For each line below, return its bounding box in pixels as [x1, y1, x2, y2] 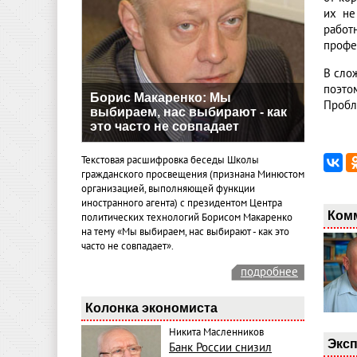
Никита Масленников [169, 326, 264, 339]
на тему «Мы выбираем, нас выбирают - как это [81, 226, 289, 239]
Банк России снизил [169, 340, 272, 355]
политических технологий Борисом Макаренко [81, 211, 292, 225]
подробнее [241, 265, 298, 280]
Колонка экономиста [85, 300, 218, 316]
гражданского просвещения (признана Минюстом [81, 168, 304, 182]
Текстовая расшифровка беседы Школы [81, 154, 259, 167]
